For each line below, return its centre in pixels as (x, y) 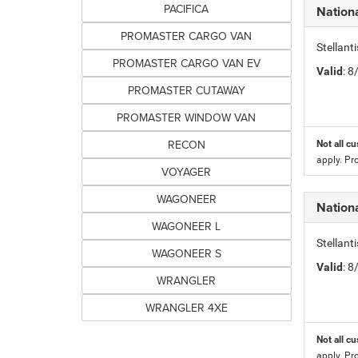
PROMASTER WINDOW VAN (187, 117)
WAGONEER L (187, 226)
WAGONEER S (186, 253)
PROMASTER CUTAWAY (186, 90)
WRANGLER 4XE (186, 308)
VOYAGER (187, 172)
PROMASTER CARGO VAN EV (186, 63)
